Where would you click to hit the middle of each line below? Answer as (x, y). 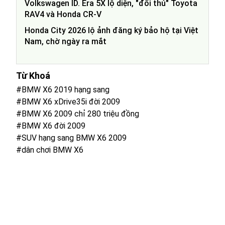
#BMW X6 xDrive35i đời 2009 (68, 102)
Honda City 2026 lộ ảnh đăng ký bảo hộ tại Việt (111, 31)
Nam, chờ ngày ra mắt (66, 42)
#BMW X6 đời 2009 (51, 126)
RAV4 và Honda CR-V (63, 15)
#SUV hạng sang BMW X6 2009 (71, 138)
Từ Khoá (33, 76)
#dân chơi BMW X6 (50, 150)
